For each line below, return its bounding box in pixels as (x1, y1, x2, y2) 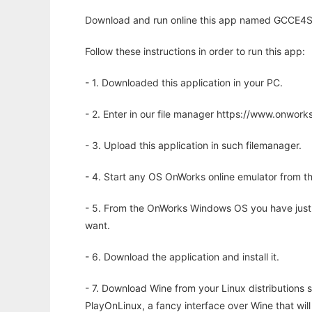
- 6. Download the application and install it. (85, 251, 279, 263)
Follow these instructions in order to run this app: (85, 45, 305, 58)
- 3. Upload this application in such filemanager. (85, 139, 302, 152)
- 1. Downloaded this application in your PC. (85, 77, 283, 89)
